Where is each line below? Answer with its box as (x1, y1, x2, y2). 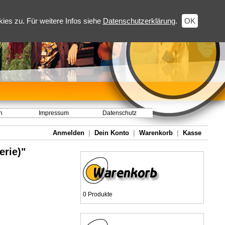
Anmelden (53, 129, 84, 137)
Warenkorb (139, 129, 173, 137)
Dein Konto (94, 129, 129, 137)
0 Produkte (83, 191, 113, 198)
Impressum (38, 109, 69, 117)
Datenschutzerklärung (102, 17, 175, 25)
